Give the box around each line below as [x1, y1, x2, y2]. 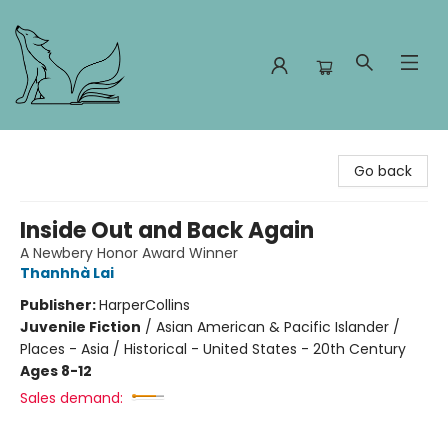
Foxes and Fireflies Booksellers [15, 139, 221, 159]
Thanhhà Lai [20, 263, 114, 283]
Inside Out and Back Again [20, 215, 314, 246]
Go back [354, 161, 412, 181]
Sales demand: [20, 388, 123, 408]
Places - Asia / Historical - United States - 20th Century [20, 339, 406, 359]
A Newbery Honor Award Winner [20, 243, 238, 263]
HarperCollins [99, 295, 190, 315]
